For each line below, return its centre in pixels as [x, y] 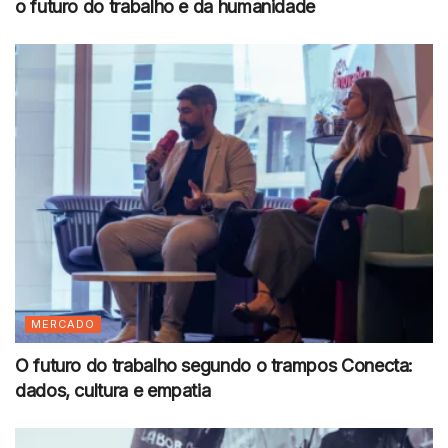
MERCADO [63, 323]
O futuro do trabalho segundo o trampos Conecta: [214, 365]
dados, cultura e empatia [113, 390]
